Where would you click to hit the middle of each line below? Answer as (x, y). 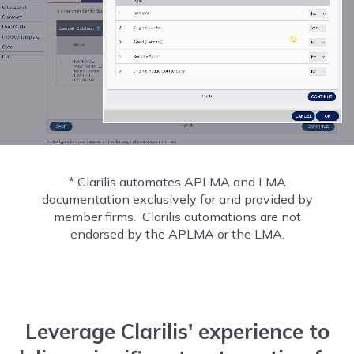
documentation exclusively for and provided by (177, 200)
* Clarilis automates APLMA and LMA (177, 182)
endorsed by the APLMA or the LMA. (177, 234)
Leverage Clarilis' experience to (177, 332)
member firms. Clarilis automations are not (177, 217)
